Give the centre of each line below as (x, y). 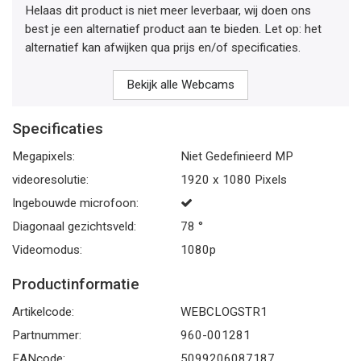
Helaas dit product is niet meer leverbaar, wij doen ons (168, 10)
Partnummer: (47, 335)
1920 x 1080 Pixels (234, 180)
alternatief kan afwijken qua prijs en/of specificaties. (163, 48)
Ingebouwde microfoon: (75, 203)
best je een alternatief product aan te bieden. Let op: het (173, 29)
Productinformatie (76, 284)
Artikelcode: (43, 312)
